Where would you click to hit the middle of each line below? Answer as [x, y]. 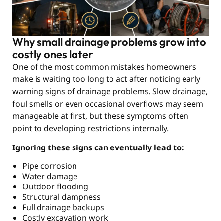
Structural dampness [61, 197]
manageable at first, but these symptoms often [100, 116]
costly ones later [53, 54]
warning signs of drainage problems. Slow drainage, [110, 91]
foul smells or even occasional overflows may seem [108, 103]
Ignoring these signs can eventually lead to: [98, 148]
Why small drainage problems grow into [109, 42]
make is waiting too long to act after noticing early [106, 79]
